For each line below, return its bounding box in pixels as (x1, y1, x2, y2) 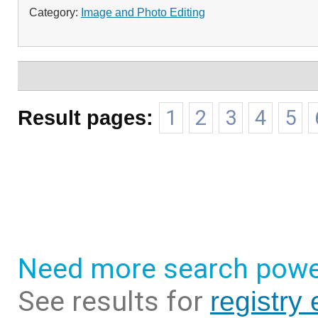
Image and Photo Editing (81, 6, 205, 18)
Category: (29, 6, 81, 18)
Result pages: (18, 106, 153, 129)
